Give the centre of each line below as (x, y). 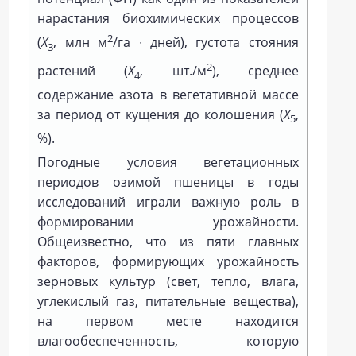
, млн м (81, 43)
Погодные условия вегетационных (168, 163)
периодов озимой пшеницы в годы (168, 182)
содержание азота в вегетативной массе (168, 95)
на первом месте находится (168, 321)
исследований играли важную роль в (168, 202)
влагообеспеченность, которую (168, 341)
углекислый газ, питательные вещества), (168, 302)
